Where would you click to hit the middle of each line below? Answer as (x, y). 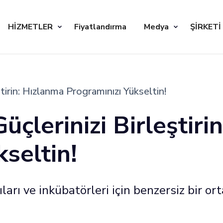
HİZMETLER (30, 27)
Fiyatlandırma (100, 27)
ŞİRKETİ (206, 27)
